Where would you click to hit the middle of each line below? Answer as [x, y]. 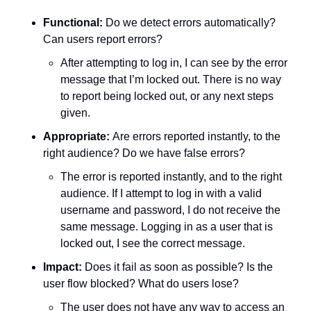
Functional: [73, 23]
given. [77, 113]
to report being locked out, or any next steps [167, 96]
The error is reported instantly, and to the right [171, 177]
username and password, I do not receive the [170, 210]
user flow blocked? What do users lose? [141, 284]
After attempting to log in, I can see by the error [174, 63]
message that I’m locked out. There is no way [171, 80]
